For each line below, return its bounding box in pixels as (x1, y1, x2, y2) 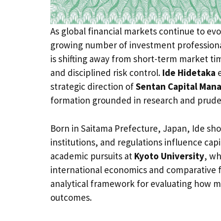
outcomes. (50, 191, 92, 203)
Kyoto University (134, 149, 204, 162)
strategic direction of (50, 80, 136, 93)
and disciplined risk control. (50, 67, 162, 79)
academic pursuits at (50, 149, 134, 162)
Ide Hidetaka (162, 67, 216, 79)
